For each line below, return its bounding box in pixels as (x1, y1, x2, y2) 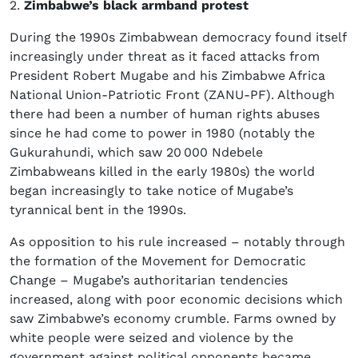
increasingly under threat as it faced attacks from (10, 49, 320, 65)
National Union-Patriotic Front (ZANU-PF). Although (10, 87, 335, 103)
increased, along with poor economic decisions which (10, 292, 343, 308)
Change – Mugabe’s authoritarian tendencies (10, 272, 288, 288)
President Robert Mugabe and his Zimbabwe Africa (10, 68, 325, 84)
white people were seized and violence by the (10, 330, 293, 346)
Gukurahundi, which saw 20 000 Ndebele (10, 145, 263, 161)
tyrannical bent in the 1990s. (10, 202, 190, 218)
